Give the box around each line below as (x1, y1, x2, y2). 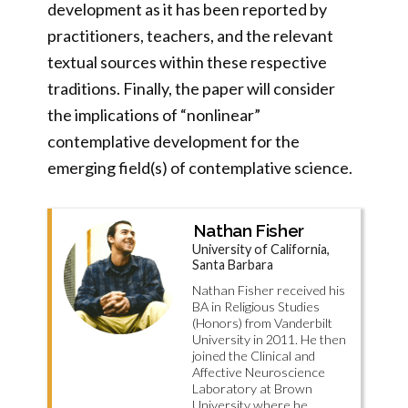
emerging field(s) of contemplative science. (47, 158, 352, 178)
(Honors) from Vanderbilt (191, 315, 332, 331)
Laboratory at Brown (191, 381, 312, 397)
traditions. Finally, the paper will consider (47, 78, 335, 98)
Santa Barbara (191, 257, 273, 273)
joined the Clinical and (191, 348, 315, 364)
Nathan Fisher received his (191, 282, 345, 299)
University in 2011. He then (191, 331, 346, 348)
